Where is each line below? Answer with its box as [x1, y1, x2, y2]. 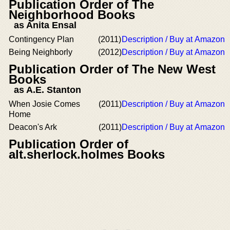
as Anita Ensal [14, 20, 76, 30]
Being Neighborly [9, 48, 72, 56]
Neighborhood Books [9, 8, 135, 22]
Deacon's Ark [9, 123, 57, 131]
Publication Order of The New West [9, 62, 216, 76]
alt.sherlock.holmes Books [9, 147, 165, 161]
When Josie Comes [9, 100, 80, 108]
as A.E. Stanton [14, 85, 81, 95]
